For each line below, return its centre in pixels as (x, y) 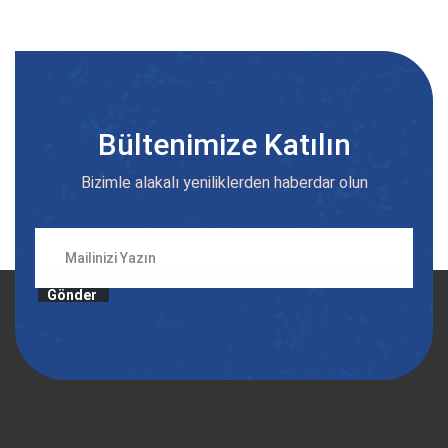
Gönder (72, 294)
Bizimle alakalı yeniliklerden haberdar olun (224, 182)
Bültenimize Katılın (224, 144)
